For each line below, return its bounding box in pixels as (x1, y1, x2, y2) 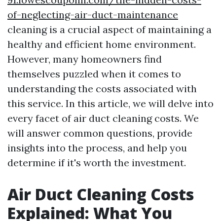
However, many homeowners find (7, 53, 162, 65)
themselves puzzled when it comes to (7, 68, 181, 80)
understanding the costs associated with (7, 82, 197, 95)
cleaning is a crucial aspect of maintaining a (7, 23, 212, 36)
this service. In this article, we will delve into (7, 97, 214, 110)
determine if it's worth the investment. (7, 156, 186, 169)
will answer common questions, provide (7, 127, 192, 139)
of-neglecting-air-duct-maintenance (7, 8, 178, 21)
